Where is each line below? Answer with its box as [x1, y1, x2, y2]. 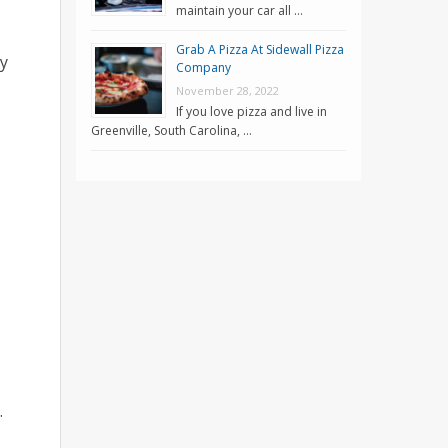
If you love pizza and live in [176, 102, 327, 120]
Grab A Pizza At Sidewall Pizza [176, 40, 344, 58]
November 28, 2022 [176, 82, 279, 98]
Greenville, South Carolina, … [91, 121, 252, 139]
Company [176, 58, 231, 76]
